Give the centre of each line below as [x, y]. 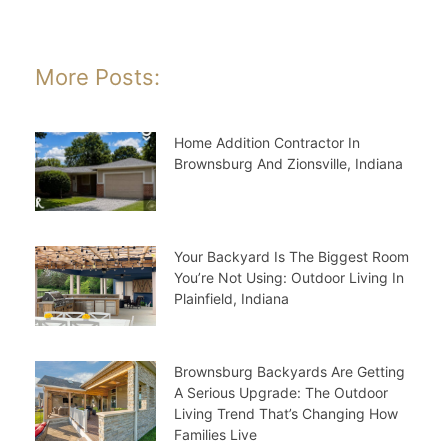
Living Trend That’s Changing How [285, 414]
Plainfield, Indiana [231, 299]
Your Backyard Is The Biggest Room [291, 257]
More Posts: [97, 76]
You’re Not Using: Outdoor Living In [288, 278]
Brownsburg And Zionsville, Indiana [288, 163]
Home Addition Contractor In [266, 142]
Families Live [215, 435]
